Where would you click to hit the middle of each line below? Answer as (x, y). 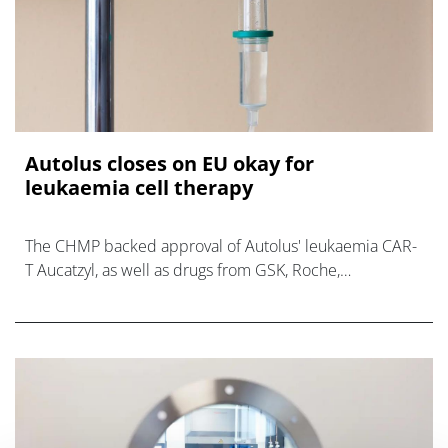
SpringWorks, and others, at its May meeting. (181, 294)
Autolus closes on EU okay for (169, 164)
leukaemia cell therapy (139, 188)
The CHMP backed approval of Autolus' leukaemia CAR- (221, 246)
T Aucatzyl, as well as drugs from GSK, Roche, (182, 270)
